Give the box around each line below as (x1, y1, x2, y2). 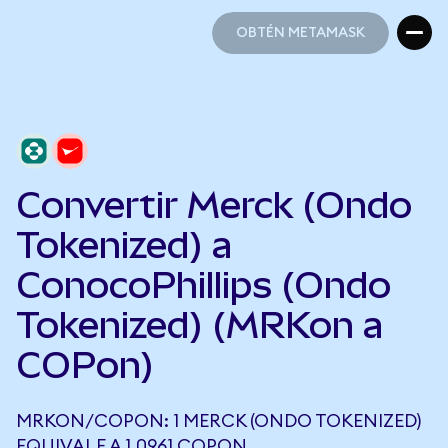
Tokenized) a (16, 224, 232, 266)
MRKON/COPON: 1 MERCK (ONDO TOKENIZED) (16, 412, 421, 430)
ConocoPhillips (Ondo (16, 264, 391, 306)
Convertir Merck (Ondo (16, 184, 412, 226)
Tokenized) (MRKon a (16, 304, 383, 346)
